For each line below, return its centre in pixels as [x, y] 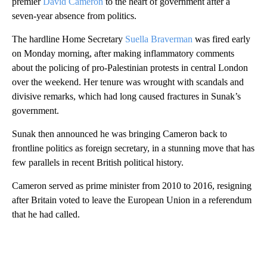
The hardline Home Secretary [69, 39]
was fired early [221, 39]
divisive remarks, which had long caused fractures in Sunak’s [126, 96]
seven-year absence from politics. [74, 15]
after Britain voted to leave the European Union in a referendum [132, 200]
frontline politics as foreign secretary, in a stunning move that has [133, 148]
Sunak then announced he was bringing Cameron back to [119, 133]
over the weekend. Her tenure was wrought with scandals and [128, 82]
